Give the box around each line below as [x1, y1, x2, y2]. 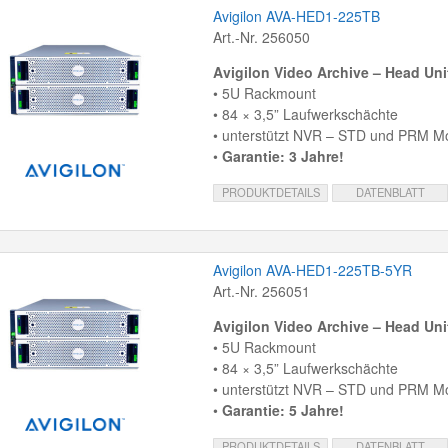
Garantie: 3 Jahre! [221, 146, 344, 167]
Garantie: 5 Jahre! [221, 400, 344, 421]
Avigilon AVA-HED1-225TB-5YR [212, 260, 412, 281]
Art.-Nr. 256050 [212, 27, 310, 48]
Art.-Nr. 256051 [212, 281, 310, 302]
